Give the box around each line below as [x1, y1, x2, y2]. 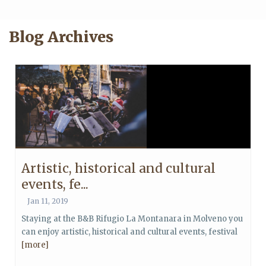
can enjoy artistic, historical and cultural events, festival [21, 227, 237, 237]
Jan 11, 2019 [27, 197, 68, 205]
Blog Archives [9, 27, 113, 46]
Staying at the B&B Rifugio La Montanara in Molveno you [21, 214, 243, 224]
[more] [21, 240, 49, 250]
